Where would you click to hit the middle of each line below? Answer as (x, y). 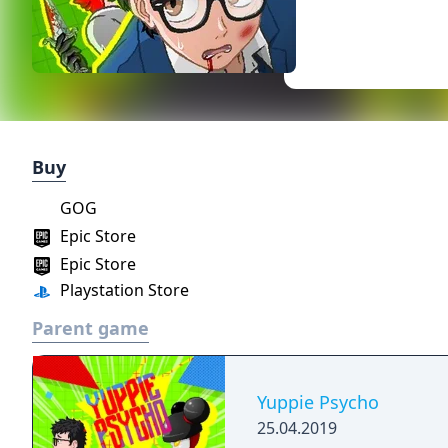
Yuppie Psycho (318, 402)
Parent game (90, 328)
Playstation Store (122, 290)
